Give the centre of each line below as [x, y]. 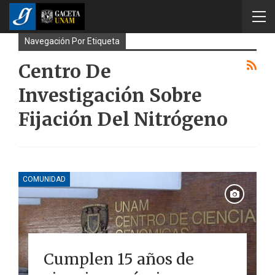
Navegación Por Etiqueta [72, 41]
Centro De [65, 71]
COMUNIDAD [44, 179]
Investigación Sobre [110, 95]
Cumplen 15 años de [118, 259]
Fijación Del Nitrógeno [123, 119]
